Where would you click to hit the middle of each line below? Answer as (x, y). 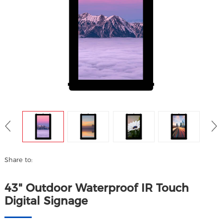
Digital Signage (46, 201)
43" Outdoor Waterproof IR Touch (97, 188)
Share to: (19, 160)
